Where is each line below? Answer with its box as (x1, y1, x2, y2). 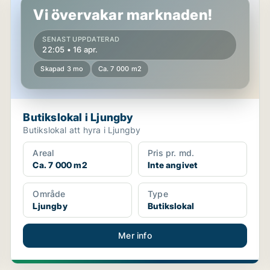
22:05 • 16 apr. (42, 45, 98, 54)
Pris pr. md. (147, 148, 195, 158)
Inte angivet (147, 160, 198, 170)
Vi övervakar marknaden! (33, 6, 212, 24)
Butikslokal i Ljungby (23, 111, 133, 124)
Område (33, 189, 66, 199)
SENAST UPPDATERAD (42, 35, 120, 43)
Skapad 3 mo (40, 64, 84, 73)
